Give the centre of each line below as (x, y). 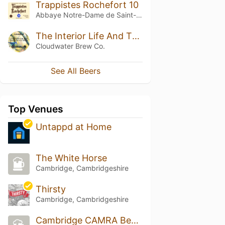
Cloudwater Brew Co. (70, 46)
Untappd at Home (73, 127)
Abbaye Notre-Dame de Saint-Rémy (139, 15)
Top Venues (36, 109)
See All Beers (75, 71)
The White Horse (71, 158)
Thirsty (50, 189)
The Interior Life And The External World (136, 36)
